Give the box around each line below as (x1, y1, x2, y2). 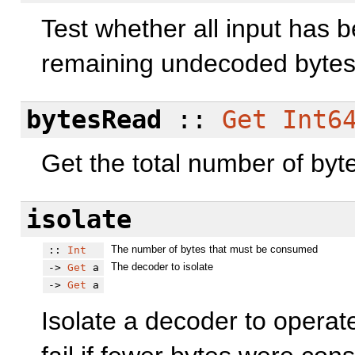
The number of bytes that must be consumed (110, 243, 318, 256)
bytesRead (25, 105, 162, 135)
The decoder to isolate (110, 261, 213, 273)
